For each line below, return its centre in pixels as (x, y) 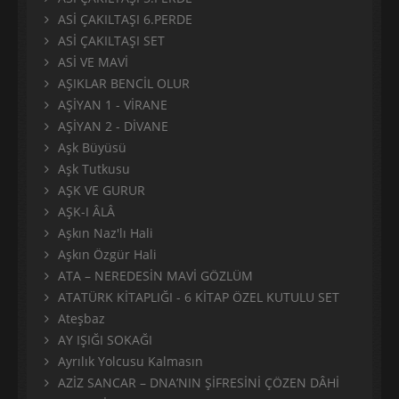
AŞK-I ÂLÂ (86, 212)
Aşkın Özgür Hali (107, 255)
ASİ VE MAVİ (93, 62)
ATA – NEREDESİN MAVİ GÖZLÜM (155, 276)
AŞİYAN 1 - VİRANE (113, 105)
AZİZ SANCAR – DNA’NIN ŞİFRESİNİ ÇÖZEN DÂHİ (199, 383)
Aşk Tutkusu (94, 169)
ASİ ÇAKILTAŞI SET (111, 41)
